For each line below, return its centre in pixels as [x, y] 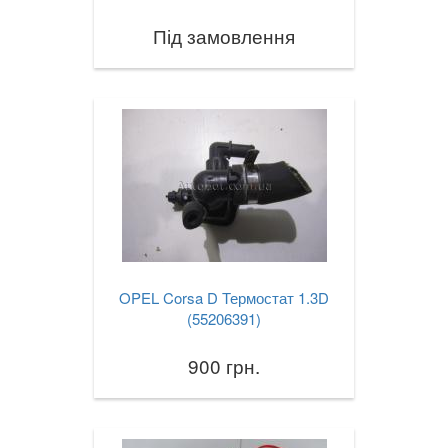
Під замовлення [224, 36]
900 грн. [224, 366]
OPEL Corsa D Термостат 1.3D [224, 298]
